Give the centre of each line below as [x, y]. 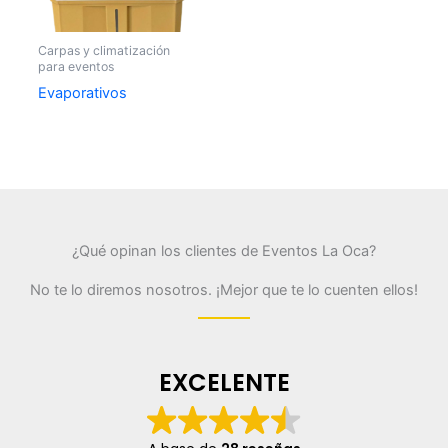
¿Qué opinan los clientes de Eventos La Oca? [224, 250]
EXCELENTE [224, 383]
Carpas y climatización [103, 51]
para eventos [75, 67]
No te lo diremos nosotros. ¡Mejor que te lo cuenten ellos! [224, 289]
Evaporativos [82, 93]
